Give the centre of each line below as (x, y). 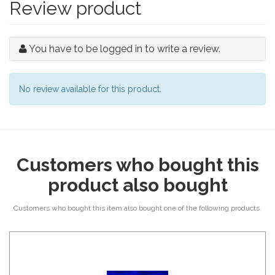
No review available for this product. (90, 89)
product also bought (137, 185)
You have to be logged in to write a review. (125, 49)
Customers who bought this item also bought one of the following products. (137, 208)
